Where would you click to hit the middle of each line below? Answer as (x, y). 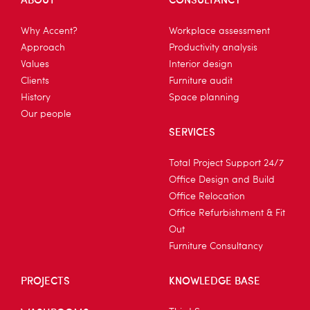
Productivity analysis (213, 48)
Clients (35, 81)
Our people (46, 114)
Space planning (204, 98)
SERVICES (192, 131)
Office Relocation (207, 197)
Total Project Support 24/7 (226, 163)
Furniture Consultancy (216, 246)
